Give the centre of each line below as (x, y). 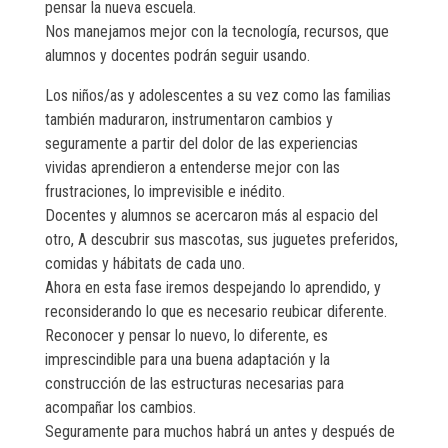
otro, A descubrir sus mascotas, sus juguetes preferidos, (221, 240)
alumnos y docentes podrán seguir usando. (177, 56)
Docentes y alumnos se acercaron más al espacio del (211, 216)
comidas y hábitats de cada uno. (145, 264)
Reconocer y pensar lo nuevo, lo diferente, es (186, 336)
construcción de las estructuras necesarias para (194, 384)
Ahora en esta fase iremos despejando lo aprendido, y (213, 288)
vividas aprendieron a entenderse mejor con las (192, 168)
